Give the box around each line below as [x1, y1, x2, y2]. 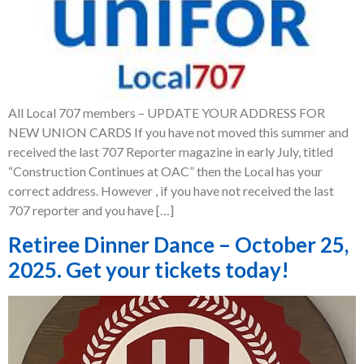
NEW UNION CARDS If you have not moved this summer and [8, 124, 349, 141]
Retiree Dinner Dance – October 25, [8, 231, 349, 258]
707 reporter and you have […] [8, 202, 174, 219]
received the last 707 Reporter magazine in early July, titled [8, 144, 333, 160]
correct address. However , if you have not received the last [8, 183, 334, 199]
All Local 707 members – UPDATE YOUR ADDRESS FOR [8, 105, 325, 121]
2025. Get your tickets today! [8, 256, 289, 283]
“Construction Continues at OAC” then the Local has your [8, 163, 323, 180]
